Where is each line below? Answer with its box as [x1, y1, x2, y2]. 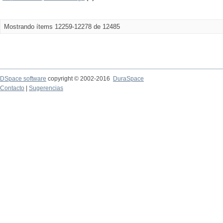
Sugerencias [29, 85, 63, 92]
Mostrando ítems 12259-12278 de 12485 [4, 23, 120, 30]
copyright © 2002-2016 [46, 75, 113, 82]
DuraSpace [113, 75, 144, 82]
